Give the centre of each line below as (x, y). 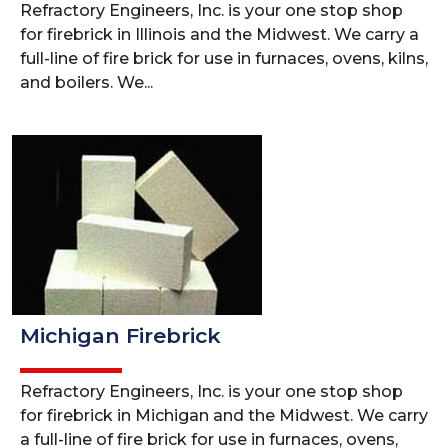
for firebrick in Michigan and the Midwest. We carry (224, 415)
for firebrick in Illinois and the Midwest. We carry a (219, 34)
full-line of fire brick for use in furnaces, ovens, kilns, (224, 58)
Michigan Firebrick (120, 335)
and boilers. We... (86, 82)
